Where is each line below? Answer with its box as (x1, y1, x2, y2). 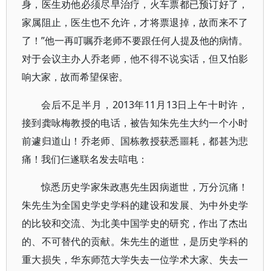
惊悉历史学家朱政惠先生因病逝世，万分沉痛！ (41, 180, 249, 194)
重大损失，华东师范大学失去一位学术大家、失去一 (22, 253, 249, 266)
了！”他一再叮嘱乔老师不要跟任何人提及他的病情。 (22, 34, 249, 47)
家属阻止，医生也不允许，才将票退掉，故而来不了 (22, 16, 249, 29)
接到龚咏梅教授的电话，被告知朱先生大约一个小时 (22, 116, 249, 129)
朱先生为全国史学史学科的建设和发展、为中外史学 (22, 198, 249, 212)
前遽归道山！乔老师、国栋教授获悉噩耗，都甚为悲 (22, 134, 249, 148)
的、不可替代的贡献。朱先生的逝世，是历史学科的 (22, 235, 249, 248)
